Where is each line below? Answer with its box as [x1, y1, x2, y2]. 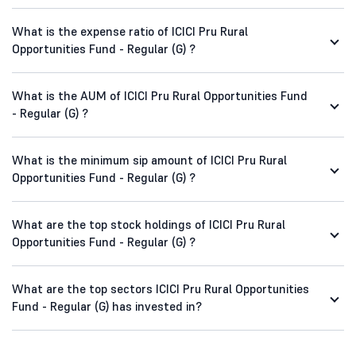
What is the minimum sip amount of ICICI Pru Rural [12, 153, 287, 168]
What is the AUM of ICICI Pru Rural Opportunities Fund [12, 88, 308, 104]
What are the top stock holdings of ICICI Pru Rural [12, 217, 285, 233]
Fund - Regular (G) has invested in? [12, 299, 202, 315]
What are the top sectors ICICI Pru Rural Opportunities [12, 281, 309, 297]
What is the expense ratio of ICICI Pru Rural [12, 24, 248, 40]
